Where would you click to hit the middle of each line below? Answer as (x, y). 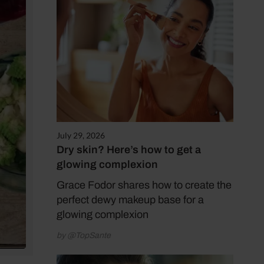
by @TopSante (84, 236)
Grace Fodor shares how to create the (144, 185)
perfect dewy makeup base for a (130, 200)
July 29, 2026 (81, 136)
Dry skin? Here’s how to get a (129, 150)
